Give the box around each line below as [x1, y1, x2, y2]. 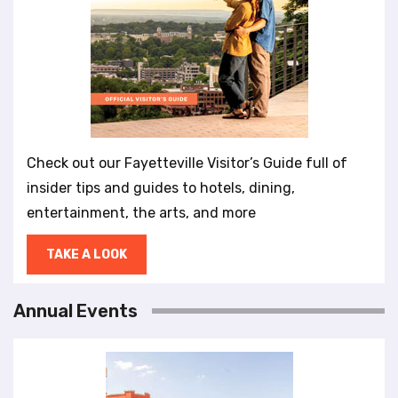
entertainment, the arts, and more [27, 203, 256, 221]
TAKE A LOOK [46, 246, 127, 262]
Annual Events [13, 299, 138, 322]
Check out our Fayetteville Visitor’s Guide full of [27, 154, 347, 171]
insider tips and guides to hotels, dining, [27, 179, 295, 196]
